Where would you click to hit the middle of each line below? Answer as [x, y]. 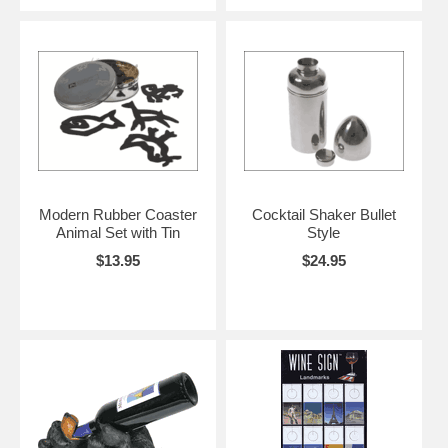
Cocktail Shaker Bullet [323, 215]
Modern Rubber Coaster [117, 215]
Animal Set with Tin [117, 233]
